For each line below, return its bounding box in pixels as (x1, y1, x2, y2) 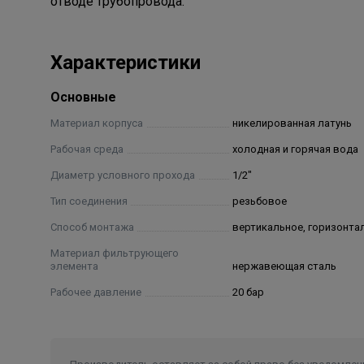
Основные (50, 89, 116, 105)
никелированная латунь (232, 117, 352, 129)
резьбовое (232, 195, 287, 207)
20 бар (232, 286, 264, 298)
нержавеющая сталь (232, 260, 336, 272)
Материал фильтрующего (50, 247, 179, 259)
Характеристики (50, 51, 201, 74)
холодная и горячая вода (232, 143, 358, 155)
